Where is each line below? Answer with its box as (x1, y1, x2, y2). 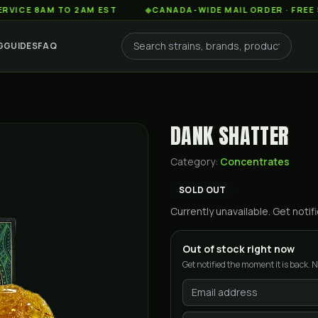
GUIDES (4, 40, 38, 52)
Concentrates (220, 155, 290, 168)
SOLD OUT (179, 184, 226, 196)
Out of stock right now (182, 242, 295, 256)
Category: (170, 155, 220, 168)
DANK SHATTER (170, 120, 290, 152)
